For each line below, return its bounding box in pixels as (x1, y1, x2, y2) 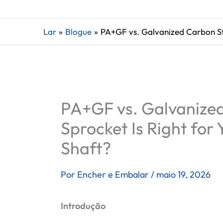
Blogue (65, 26, 92, 37)
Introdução (61, 200, 106, 212)
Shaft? (61, 137, 111, 159)
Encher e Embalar (77, 169, 151, 180)
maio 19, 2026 (156, 169, 211, 180)
